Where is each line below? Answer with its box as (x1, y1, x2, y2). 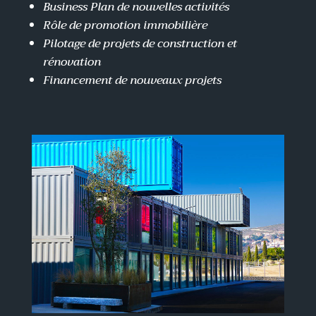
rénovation (42, 51, 101, 72)
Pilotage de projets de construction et (42, 33, 237, 54)
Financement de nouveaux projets (42, 70, 221, 90)
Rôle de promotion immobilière (42, 15, 207, 35)
